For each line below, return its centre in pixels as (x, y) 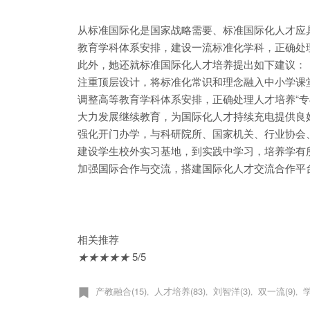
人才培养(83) (180, 291)
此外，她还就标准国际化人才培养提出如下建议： (192, 64)
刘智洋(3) (232, 291)
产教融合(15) (121, 291)
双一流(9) (277, 291)
